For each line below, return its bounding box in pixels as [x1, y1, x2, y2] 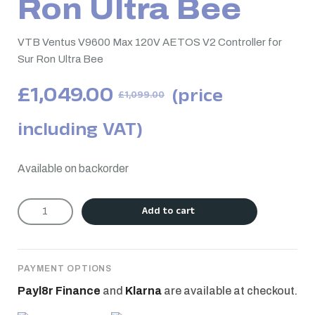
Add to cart [142, 205, 195, 219]
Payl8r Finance [18, 285, 101, 297]
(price [172, 85, 223, 112]
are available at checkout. [162, 285, 297, 297]
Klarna [125, 285, 162, 297]
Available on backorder [18, 162, 129, 174]
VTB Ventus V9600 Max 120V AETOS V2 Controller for [18, 37, 282, 48]
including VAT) [18, 119, 143, 146]
